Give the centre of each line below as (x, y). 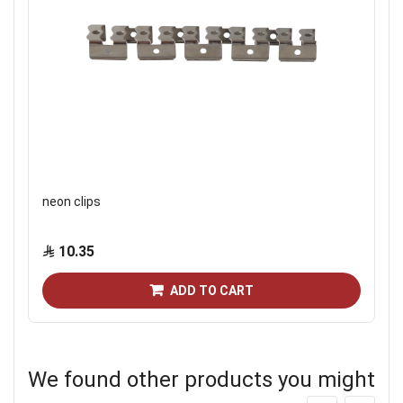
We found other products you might (201, 380)
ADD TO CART (212, 290)
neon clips (72, 201)
